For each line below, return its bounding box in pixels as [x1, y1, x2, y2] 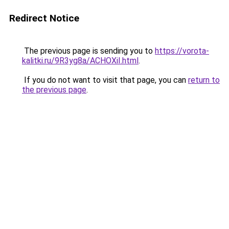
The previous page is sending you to [22, 46, 155, 56]
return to [188, 75, 220, 85]
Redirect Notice [9, 12, 79, 24]
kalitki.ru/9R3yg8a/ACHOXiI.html [22, 56, 139, 65]
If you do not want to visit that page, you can [22, 75, 188, 85]
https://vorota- [155, 46, 209, 56]
